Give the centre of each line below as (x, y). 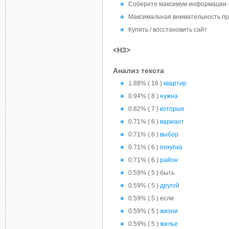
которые (172, 109)
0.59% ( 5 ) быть (151, 173)
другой (170, 186)
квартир (175, 83)
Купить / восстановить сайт (168, 30)
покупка (171, 147)
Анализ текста (139, 71)
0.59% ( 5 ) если (151, 198)
